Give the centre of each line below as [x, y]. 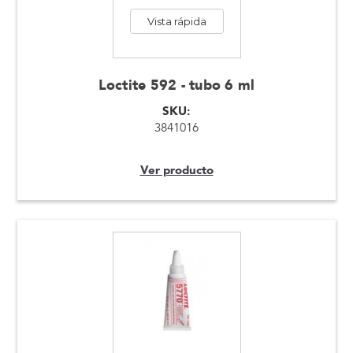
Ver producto [176, 171]
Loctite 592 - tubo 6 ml [176, 86]
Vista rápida [176, 22]
